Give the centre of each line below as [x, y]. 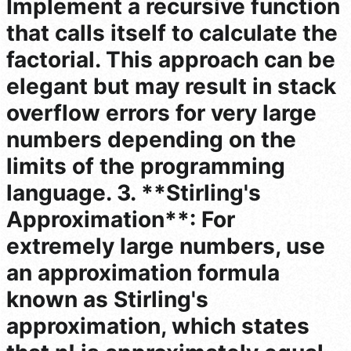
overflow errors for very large [161, 112]
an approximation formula [143, 272]
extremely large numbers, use [166, 246]
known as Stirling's [107, 299]
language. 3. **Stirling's [134, 192]
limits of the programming [146, 166]
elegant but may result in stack [171, 86]
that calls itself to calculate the [172, 33]
